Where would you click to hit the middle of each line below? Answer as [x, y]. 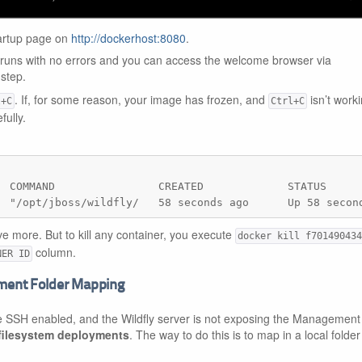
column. [54, 253]
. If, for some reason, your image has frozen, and [141, 99]
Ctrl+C [288, 101]
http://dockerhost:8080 [128, 38]
